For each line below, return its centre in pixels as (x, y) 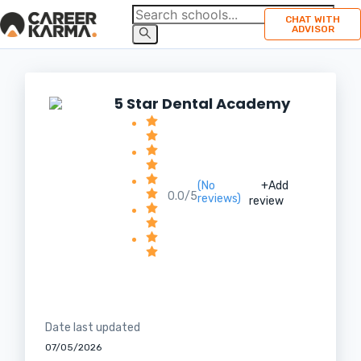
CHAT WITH (313, 19)
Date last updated (93, 328)
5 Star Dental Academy (202, 104)
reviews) (220, 199)
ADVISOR (313, 29)
